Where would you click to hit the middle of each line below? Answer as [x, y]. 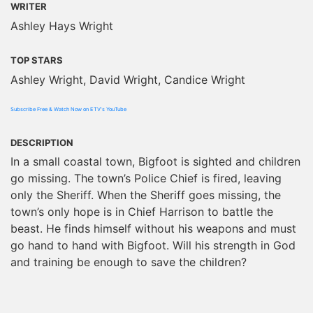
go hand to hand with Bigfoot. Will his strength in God [153, 246]
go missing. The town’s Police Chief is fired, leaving [146, 179]
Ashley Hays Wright [62, 26]
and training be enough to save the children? [129, 262]
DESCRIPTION [42, 142]
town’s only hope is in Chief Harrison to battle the [142, 212]
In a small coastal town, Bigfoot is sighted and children [155, 162]
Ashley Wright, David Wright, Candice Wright [128, 79]
